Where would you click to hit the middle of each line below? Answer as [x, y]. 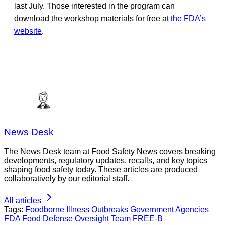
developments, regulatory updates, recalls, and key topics [106, 161]
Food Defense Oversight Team [76, 219]
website [28, 31]
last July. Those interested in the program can [94, 6]
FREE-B [148, 219]
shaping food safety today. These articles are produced [101, 170]
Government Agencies [170, 210]
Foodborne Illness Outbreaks [77, 210]
